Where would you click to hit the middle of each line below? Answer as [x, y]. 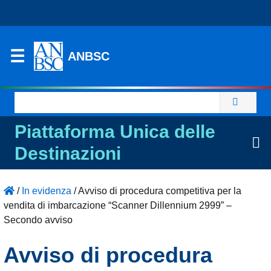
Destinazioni [68, 153]
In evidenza [47, 191]
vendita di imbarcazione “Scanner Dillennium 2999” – [118, 205]
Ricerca [31, 98]
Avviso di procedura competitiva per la [160, 191]
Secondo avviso [38, 220]
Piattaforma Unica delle [115, 132]
